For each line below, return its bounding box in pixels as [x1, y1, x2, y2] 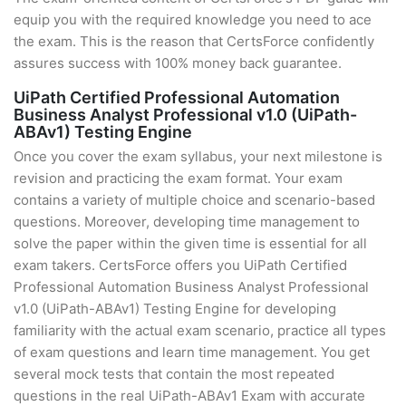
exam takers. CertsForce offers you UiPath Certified [14, 256, 347, 274]
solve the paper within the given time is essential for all [14, 235, 367, 252]
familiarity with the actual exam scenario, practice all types [14, 322, 386, 339]
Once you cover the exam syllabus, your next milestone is [14, 148, 382, 165]
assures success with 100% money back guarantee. [14, 54, 342, 72]
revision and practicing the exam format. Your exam [14, 169, 343, 187]
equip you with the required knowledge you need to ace [14, 11, 372, 28]
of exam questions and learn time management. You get [14, 343, 370, 361]
